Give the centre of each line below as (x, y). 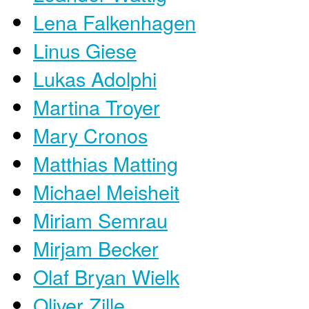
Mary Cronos (90, 134)
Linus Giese (85, 50)
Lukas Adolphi (95, 78)
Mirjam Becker (96, 248)
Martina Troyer (97, 106)
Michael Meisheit (106, 191)
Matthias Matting (106, 163)
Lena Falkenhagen (114, 21)
